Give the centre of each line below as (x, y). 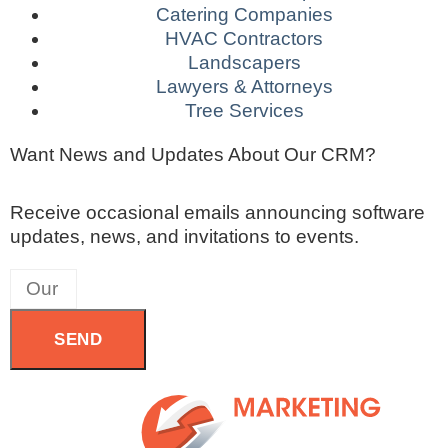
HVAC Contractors (244, 39)
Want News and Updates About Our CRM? (193, 155)
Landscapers (244, 63)
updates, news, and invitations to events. (184, 237)
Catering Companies (244, 15)
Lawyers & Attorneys (244, 87)
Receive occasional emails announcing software (217, 213)
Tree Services (244, 111)
